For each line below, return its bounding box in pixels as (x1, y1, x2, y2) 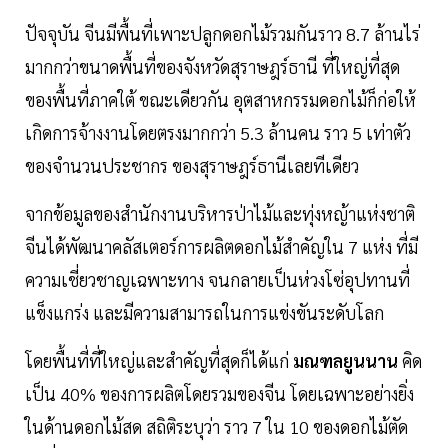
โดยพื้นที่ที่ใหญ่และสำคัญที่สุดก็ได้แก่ (25, 349, 293, 373)
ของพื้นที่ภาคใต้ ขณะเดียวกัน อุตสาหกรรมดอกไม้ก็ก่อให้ (25, 88, 416, 112)
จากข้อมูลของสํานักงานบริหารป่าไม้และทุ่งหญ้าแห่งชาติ (25, 202, 415, 226)
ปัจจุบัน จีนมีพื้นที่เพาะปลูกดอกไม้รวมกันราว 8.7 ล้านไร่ (25, 22, 420, 46)
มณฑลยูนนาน (293, 349, 398, 373)
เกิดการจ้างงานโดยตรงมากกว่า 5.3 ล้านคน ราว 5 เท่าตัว (25, 121, 411, 145)
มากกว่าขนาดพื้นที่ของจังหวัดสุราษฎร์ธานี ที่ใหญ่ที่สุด (25, 55, 400, 79)
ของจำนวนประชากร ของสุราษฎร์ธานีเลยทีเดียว (25, 154, 359, 178)
